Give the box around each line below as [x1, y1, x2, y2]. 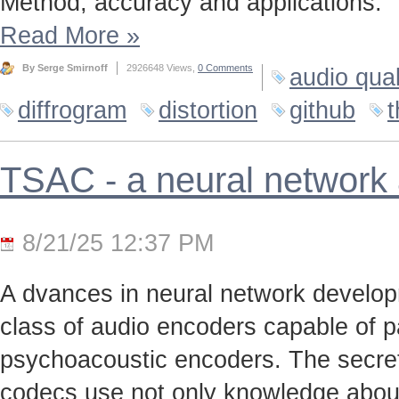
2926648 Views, [126, 62, 198, 74]
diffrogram [18, 97, 126, 125]
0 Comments [198, 62, 253, 74]
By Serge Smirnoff [22, 62, 108, 74]
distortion [159, 97, 257, 125]
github [289, 97, 355, 125]
